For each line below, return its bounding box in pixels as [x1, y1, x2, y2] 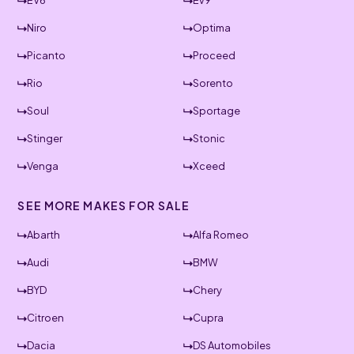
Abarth [27, 228, 61, 241]
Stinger [27, 132, 63, 145]
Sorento [193, 77, 233, 89]
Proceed [193, 49, 235, 62]
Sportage [193, 104, 240, 117]
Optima [193, 21, 231, 34]
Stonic [193, 132, 225, 145]
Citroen [27, 311, 65, 324]
